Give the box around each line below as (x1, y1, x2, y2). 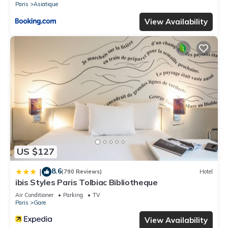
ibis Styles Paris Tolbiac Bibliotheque (15, 177, 158, 187)
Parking (63, 191, 83, 198)
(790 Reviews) (62, 168, 102, 176)
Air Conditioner (15, 191, 53, 198)
